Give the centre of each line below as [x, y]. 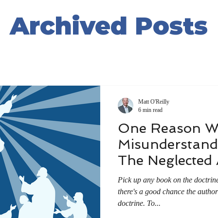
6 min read [150, 110]
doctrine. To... [139, 203]
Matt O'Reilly [154, 102]
